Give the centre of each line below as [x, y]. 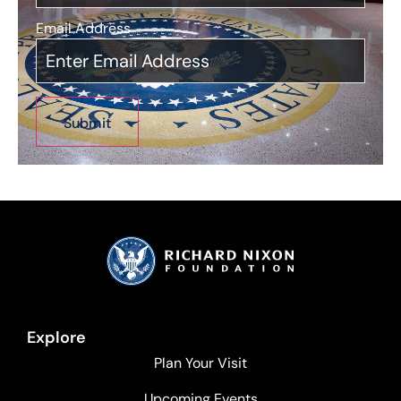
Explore [56, 338]
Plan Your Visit [200, 363]
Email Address [83, 28]
